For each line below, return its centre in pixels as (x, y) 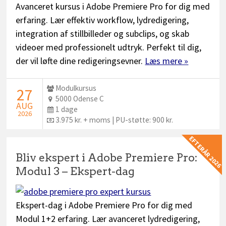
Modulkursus (76, 88)
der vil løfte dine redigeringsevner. (80, 61)
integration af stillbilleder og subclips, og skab (103, 34)
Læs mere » (167, 61)
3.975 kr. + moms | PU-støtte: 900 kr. (115, 120)
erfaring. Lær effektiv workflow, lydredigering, (102, 20)
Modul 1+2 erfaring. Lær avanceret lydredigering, (108, 218)
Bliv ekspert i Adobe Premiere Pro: (107, 157)
